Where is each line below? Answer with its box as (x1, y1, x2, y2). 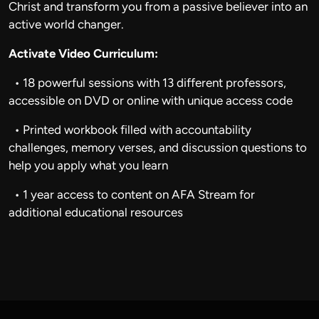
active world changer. (9, 17, 124, 31)
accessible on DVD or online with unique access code (9, 93, 293, 108)
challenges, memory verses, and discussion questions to (9, 140, 307, 155)
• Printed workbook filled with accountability (9, 122, 251, 137)
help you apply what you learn (9, 158, 168, 172)
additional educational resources (9, 205, 183, 219)
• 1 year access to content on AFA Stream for (9, 187, 255, 202)
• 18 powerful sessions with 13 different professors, (9, 75, 286, 90)
